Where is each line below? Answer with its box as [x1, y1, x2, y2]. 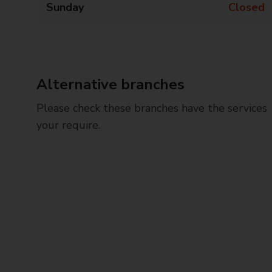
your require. [36, 118, 100, 132]
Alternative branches [36, 75, 185, 94]
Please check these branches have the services [36, 101, 267, 115]
